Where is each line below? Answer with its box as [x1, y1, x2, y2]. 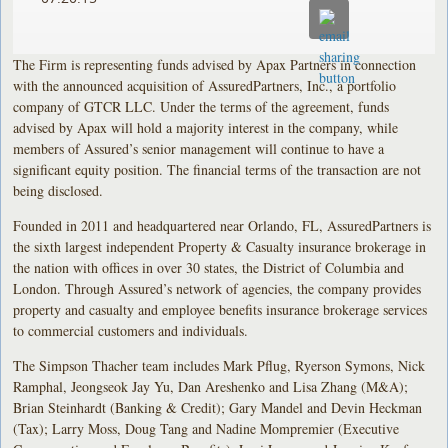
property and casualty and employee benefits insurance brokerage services [13, 299, 428, 319]
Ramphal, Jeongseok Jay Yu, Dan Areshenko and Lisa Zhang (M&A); [13, 376, 409, 396]
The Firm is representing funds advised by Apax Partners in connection [13, 54, 417, 74]
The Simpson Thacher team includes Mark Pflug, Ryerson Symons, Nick [13, 355, 426, 375]
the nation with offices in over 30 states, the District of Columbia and [13, 257, 405, 277]
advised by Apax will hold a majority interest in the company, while [13, 117, 399, 137]
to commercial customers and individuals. [13, 320, 249, 340]
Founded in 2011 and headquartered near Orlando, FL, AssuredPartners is [13, 215, 432, 235]
